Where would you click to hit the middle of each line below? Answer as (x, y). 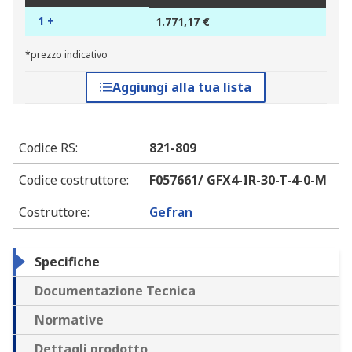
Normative (69, 320)
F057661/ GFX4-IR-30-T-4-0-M (238, 180)
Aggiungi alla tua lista (182, 88)
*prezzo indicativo (66, 55)
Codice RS (47, 148)
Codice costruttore (73, 180)
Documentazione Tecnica (115, 291)
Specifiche (67, 262)
